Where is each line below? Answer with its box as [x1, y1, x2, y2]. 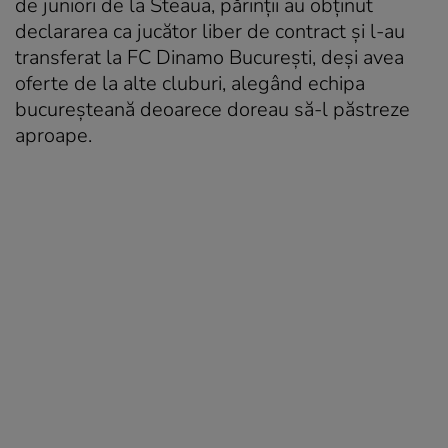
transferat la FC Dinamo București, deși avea [15, 43, 404, 71]
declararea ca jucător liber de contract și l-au [15, 17, 405, 45]
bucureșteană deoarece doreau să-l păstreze [15, 95, 410, 123]
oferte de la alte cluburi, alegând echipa [15, 69, 365, 97]
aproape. [15, 121, 92, 149]
